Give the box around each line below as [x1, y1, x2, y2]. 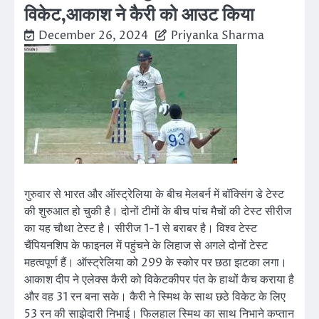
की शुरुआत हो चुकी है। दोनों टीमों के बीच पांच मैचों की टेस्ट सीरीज [24, 203, 291, 219]
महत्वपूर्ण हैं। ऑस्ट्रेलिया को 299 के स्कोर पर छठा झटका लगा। [24, 254, 287, 271]
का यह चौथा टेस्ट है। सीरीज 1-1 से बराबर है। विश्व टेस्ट [24, 220, 257, 236]
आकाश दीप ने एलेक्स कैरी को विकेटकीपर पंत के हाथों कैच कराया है [24, 271, 294, 288]
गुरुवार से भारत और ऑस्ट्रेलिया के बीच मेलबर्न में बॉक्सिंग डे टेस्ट [24, 186, 284, 202]
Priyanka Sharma [171, 27, 264, 43]
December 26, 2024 [38, 27, 148, 43]
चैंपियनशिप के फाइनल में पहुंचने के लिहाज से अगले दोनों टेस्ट [24, 237, 268, 253]
